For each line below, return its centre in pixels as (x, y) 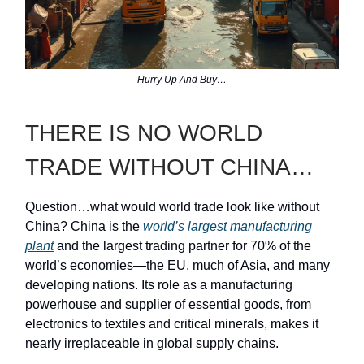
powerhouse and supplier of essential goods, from (168, 304)
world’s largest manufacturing (226, 226)
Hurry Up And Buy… (182, 79)
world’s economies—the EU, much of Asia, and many (178, 265)
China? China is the (82, 226)
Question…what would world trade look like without (172, 206)
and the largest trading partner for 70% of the (182, 245)
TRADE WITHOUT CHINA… (169, 167)
